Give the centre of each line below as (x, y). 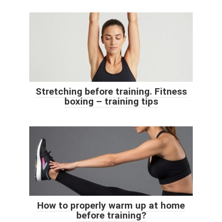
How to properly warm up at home (111, 205)
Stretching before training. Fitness (111, 91)
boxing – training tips (111, 101)
